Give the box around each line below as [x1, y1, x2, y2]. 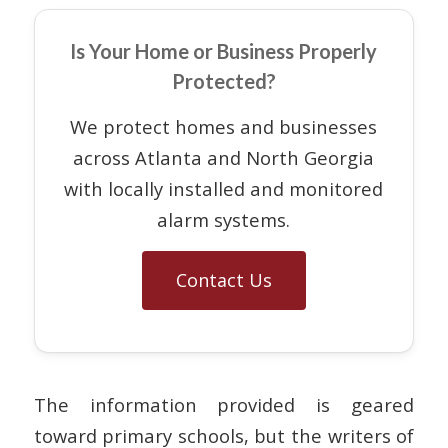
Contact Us [175, 267, 272, 292]
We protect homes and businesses [70, 114, 378, 140]
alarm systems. [157, 207, 291, 233]
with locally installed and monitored [64, 176, 384, 202]
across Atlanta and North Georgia [73, 145, 375, 171]
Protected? [171, 68, 276, 93]
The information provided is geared [33, 391, 415, 417]
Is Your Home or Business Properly [70, 38, 378, 63]
